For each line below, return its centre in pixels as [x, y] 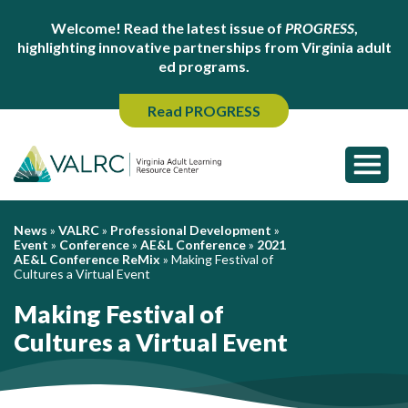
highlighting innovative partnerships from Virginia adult [204, 47]
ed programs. [204, 66]
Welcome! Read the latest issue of [168, 28]
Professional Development [191, 230]
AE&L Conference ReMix [87, 259]
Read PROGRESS [204, 111]
